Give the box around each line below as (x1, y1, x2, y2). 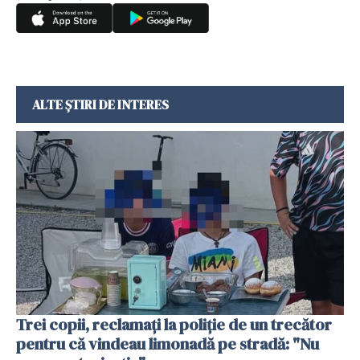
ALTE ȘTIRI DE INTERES (32, 95, 169, 113)
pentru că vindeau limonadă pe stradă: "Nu (16, 333, 319, 356)
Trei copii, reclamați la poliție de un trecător (16, 313, 332, 337)
